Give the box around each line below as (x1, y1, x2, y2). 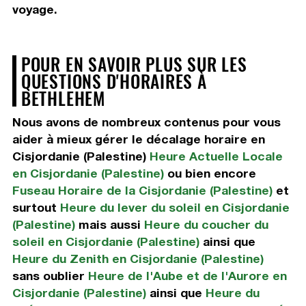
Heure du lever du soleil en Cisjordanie (59, 200, 290, 215)
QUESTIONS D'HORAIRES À (20, 68, 207, 94)
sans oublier (12, 268, 88, 283)
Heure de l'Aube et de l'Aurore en (87, 268, 287, 283)
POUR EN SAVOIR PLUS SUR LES (20, 51, 247, 77)
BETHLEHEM (20, 85, 105, 111)
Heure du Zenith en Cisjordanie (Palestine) (12, 251, 264, 266)
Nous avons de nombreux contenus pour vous (12, 115, 281, 130)
